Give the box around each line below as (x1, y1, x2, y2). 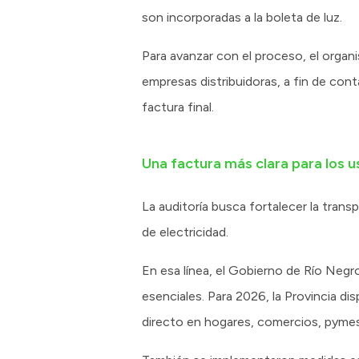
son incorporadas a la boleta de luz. (142, 10, 342, 26)
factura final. (142, 99, 214, 115)
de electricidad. (142, 224, 228, 240)
